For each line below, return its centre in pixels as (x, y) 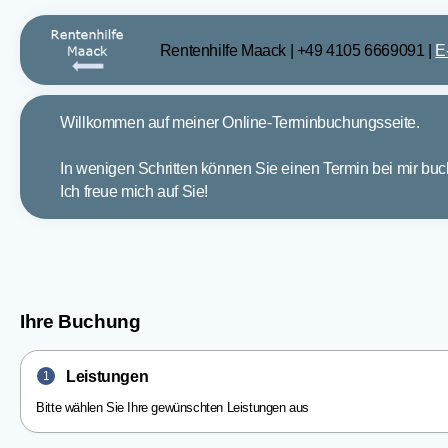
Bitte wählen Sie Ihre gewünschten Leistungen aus (172, 408)
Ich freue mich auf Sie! (134, 191)
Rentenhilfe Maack (223, 50)
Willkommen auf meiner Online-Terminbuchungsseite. (240, 122)
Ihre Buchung (80, 321)
